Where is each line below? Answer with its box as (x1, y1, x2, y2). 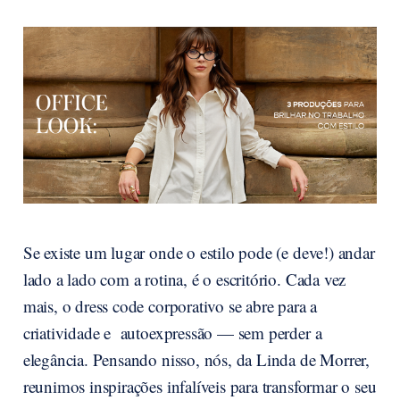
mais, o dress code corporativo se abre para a (22, 295, 318, 318)
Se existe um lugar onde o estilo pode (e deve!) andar (22, 241, 375, 264)
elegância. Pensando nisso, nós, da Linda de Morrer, (22, 348, 371, 371)
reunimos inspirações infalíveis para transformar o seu (22, 375, 377, 398)
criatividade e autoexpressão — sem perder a (22, 321, 322, 345)
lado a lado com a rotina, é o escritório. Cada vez (22, 268, 346, 291)
